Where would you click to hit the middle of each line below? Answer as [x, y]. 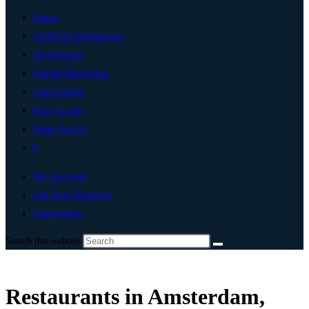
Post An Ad [57, 110]
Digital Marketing [71, 73]
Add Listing [59, 92]
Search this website [44, 241]
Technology [59, 54]
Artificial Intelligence [79, 36]
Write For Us [60, 129]
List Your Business [73, 195]
